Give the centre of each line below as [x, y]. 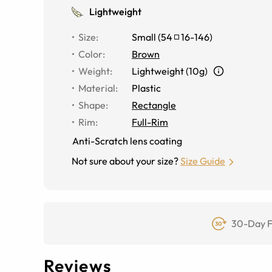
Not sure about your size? [125, 161]
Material [97, 88]
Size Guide [203, 161]
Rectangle [154, 105]
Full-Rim [150, 122]
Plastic [146, 88]
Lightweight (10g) [170, 71]
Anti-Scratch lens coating [127, 141]
